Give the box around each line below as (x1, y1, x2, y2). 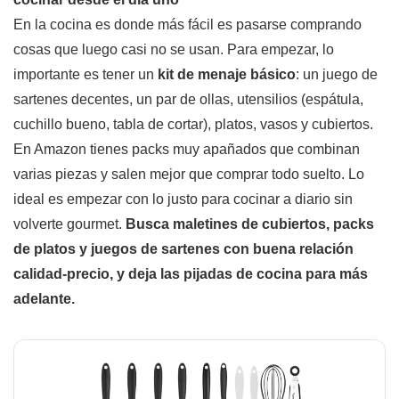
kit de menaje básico (158, 67, 296, 82)
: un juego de (296, 67, 378, 82)
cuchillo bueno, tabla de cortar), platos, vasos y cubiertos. (13, 117, 373, 132)
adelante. (13, 291, 75, 306)
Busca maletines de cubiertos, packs (126, 216, 374, 232)
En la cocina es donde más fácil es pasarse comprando (13, 17, 362, 32)
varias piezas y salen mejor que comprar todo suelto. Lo (13, 167, 364, 182)
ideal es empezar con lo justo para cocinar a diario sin (13, 191, 353, 207)
